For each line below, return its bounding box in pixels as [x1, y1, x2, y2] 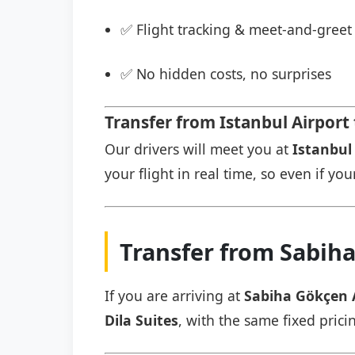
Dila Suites [105, 311, 178, 330]
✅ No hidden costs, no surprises [120, 64, 331, 83]
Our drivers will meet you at [105, 139, 292, 158]
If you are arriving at [105, 286, 244, 305]
